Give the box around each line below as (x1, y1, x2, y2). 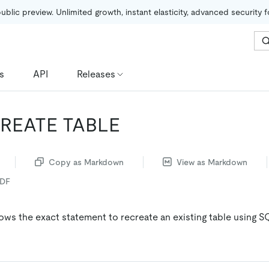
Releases (77, 68, 115, 80)
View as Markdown (177, 157, 247, 167)
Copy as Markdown (49, 157, 124, 167)
